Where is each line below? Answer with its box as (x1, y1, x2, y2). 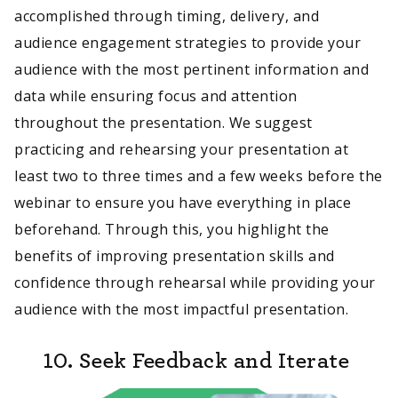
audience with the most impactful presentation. (14, 298, 356, 319)
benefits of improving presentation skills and (14, 245, 335, 266)
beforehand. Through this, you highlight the (14, 219, 330, 239)
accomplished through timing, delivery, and (14, 5, 319, 26)
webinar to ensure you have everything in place (14, 192, 351, 212)
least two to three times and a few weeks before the (14, 165, 383, 186)
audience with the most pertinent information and (14, 59, 369, 79)
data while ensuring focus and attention (14, 85, 298, 106)
